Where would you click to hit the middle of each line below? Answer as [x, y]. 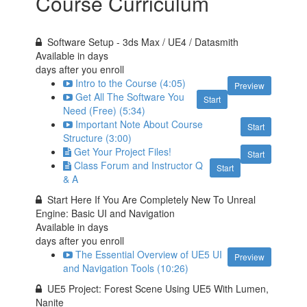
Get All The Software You [130, 97]
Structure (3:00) [98, 138]
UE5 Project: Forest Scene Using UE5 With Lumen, [158, 288]
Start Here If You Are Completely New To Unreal [152, 199]
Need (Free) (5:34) [105, 110]
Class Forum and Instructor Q [139, 165]
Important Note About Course [139, 124]
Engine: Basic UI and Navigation [106, 213]
